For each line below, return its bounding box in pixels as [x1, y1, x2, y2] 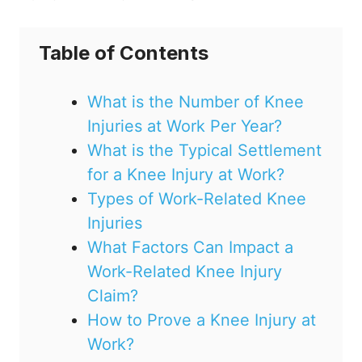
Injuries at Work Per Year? [87, 116, 282, 137]
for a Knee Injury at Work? [87, 165, 284, 185]
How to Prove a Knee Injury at [87, 310, 316, 330]
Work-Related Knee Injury [87, 262, 282, 282]
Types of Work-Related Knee [87, 189, 306, 209]
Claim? [87, 286, 138, 306]
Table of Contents [39, 41, 208, 65]
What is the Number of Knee [87, 92, 304, 112]
